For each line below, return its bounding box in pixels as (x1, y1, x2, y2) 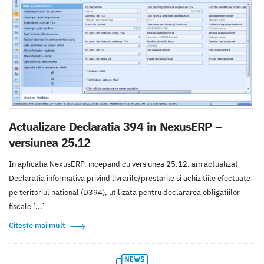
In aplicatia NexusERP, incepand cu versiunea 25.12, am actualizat (9, 159, 238, 169)
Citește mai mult (9, 220, 65, 230)
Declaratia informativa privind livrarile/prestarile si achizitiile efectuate (9, 173, 250, 183)
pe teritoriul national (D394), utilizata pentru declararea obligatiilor (9, 187, 240, 197)
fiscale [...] (9, 201, 45, 212)
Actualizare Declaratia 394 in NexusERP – (9, 118, 222, 134)
